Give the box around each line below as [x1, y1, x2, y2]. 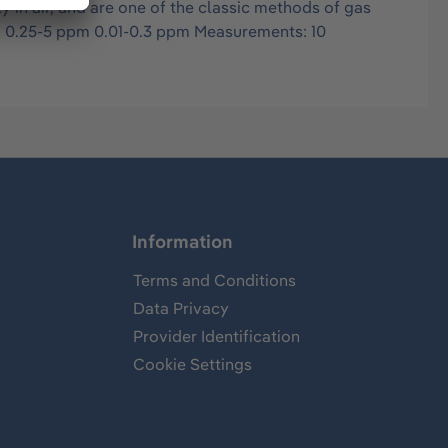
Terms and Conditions [133, 270, 296, 291]
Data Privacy [133, 298, 229, 319]
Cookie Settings [133, 354, 252, 375]
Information [132, 230, 233, 254]
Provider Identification [133, 326, 300, 347]
